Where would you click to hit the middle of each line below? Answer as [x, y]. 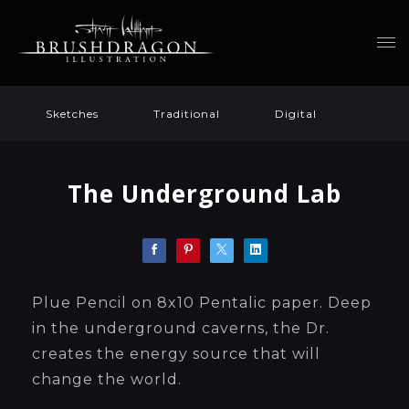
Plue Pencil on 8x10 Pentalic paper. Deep [202, 303]
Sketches [72, 114]
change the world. [107, 379]
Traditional [187, 114]
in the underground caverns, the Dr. [181, 328]
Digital [296, 114]
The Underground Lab [204, 194]
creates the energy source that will [176, 354]
